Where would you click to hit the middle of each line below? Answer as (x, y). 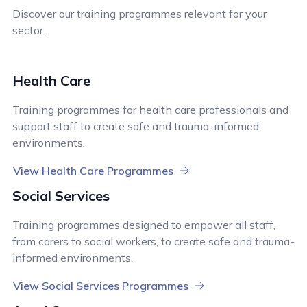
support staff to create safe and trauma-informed (136, 126)
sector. (29, 30)
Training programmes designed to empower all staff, (144, 224)
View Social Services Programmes (101, 285)
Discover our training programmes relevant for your (139, 13)
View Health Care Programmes (93, 170)
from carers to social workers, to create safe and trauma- (153, 241)
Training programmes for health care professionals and (150, 109)
